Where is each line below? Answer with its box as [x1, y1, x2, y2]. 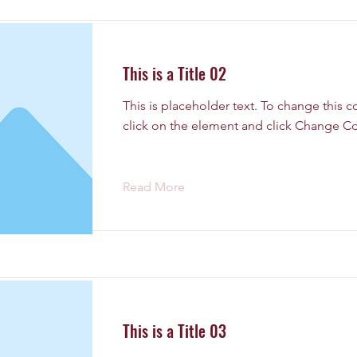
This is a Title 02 [123, 61, 226, 85]
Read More [123, 179, 185, 194]
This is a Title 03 [123, 319, 226, 343]
